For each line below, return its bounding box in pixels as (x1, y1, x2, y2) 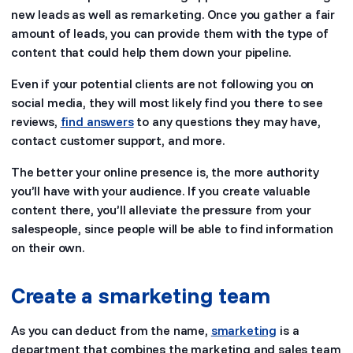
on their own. (11, 240, 84, 255)
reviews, (11, 113, 61, 129)
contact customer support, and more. (11, 132, 225, 148)
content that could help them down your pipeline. (11, 44, 292, 60)
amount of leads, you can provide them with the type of (11, 25, 329, 41)
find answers (60, 113, 134, 129)
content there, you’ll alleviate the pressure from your (11, 202, 311, 217)
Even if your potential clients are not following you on (11, 76, 314, 91)
